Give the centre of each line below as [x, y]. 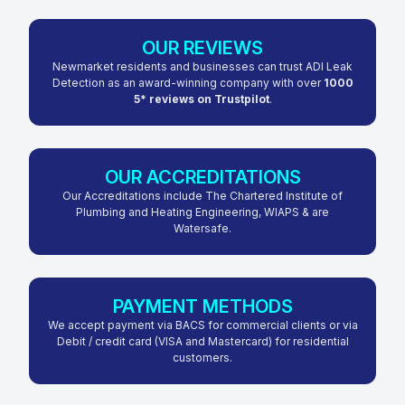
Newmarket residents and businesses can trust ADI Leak [202, 66]
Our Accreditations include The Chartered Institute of [202, 195]
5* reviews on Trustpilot [201, 99]
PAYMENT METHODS [202, 306]
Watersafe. [202, 228]
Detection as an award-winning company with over [186, 82]
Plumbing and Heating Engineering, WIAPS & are [202, 212]
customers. [202, 357]
